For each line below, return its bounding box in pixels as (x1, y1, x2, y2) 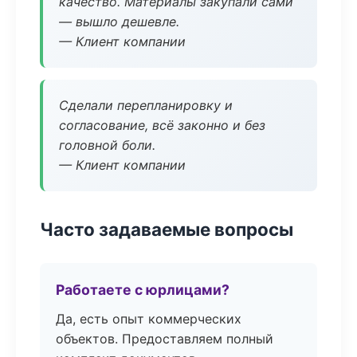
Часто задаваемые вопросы (40, 218, 293, 240)
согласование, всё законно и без (59, 117, 265, 133)
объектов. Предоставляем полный (56, 331, 273, 347)
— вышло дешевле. (59, 14, 179, 29)
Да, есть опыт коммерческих (56, 311, 241, 327)
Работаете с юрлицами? (56, 281, 229, 298)
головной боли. (59, 137, 155, 153)
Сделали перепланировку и (59, 97, 233, 113)
